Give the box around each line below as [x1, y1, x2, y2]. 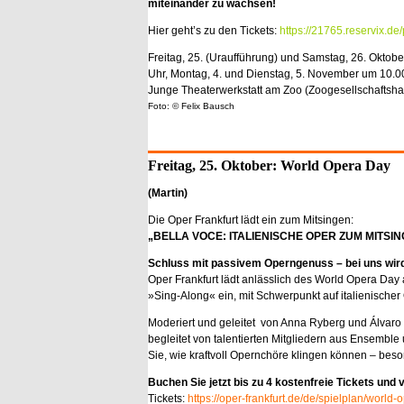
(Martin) [148, 187, 188, 199]
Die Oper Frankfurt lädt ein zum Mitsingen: [148, 214, 353, 226]
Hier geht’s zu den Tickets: [148, 24, 280, 37]
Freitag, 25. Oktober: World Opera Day [148, 158, 390, 173]
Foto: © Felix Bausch [148, 101, 234, 111]
